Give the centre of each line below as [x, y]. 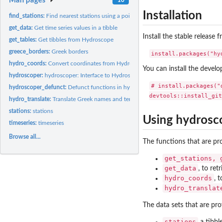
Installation [172, 16]
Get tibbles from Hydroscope [76, 39]
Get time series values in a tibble [76, 28]
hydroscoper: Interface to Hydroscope [94, 75]
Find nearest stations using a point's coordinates [109, 16]
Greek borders [70, 51]
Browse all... [25, 137]
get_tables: [24, 39]
